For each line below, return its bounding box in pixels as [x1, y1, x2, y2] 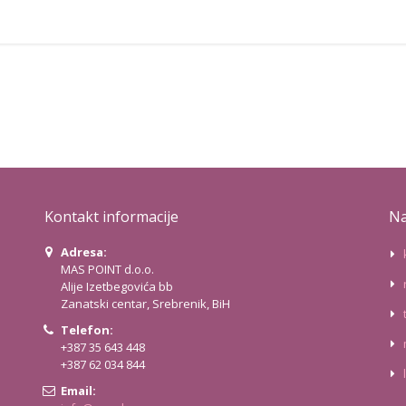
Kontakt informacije [44, 207, 179, 227]
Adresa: [60, 244, 107, 261]
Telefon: [60, 322, 113, 339]
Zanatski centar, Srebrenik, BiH [60, 295, 230, 313]
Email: [60, 382, 96, 400]
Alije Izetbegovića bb [60, 278, 173, 295]
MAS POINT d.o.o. [60, 261, 154, 278]
